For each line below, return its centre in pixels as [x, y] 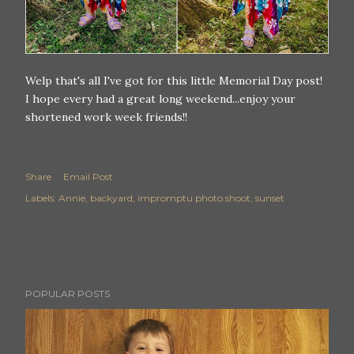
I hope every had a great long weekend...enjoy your [160, 99]
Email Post [88, 177]
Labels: [41, 198]
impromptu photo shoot [194, 198]
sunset [270, 198]
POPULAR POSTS [68, 294]
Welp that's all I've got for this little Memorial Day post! [174, 81]
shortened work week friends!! [106, 117]
